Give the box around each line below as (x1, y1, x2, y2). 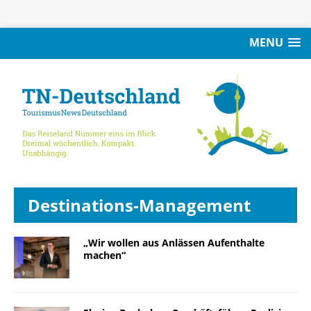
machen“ (83, 248, 126, 262)
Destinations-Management (28, 193, 251, 217)
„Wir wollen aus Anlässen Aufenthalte (83, 235, 264, 249)
